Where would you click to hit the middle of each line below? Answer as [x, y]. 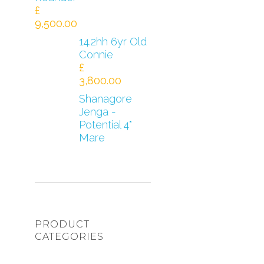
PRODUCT [62, 224]
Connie [96, 55]
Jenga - [97, 112]
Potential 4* [105, 125]
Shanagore [105, 99]
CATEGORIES [69, 237]
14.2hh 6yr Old [113, 42]
